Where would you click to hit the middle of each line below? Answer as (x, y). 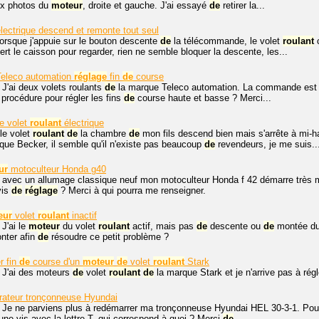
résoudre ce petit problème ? (109, 237)
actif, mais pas (163, 226)
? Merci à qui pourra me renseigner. (132, 191)
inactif (83, 216)
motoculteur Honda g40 (57, 169)
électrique (83, 123)
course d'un (56, 262)
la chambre (103, 134)
